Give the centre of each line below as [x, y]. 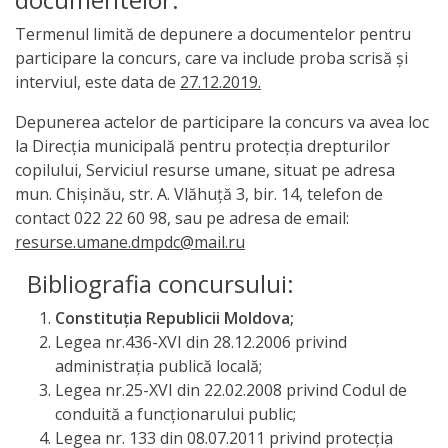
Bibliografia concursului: [154, 283]
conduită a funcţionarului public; [175, 414]
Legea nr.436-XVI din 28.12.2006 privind [201, 342]
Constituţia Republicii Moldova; [174, 318]
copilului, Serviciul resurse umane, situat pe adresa [205, 170]
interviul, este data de [97, 82]
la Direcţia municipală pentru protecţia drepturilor [202, 146]
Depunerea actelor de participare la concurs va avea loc [222, 122]
